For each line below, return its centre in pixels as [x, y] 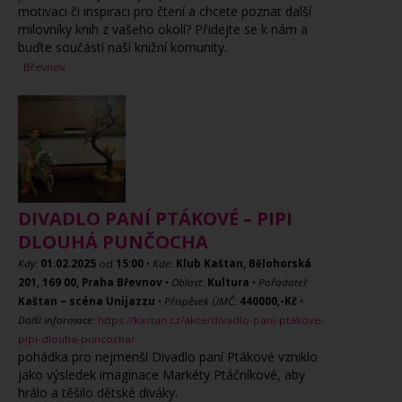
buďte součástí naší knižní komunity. [122, 47]
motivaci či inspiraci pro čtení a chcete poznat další [165, 11]
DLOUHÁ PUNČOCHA [113, 242]
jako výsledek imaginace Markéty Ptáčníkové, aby [162, 375]
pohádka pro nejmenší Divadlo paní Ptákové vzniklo [168, 357]
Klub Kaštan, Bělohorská [244, 263]
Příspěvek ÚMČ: [201, 301]
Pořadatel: [284, 282]
